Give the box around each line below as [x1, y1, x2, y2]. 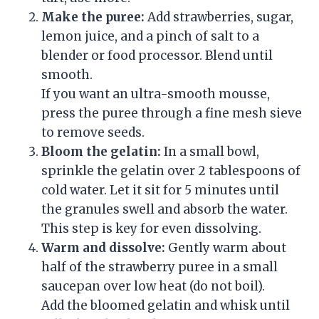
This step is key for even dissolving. [41, 220, 261, 236]
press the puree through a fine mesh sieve [41, 105, 302, 121]
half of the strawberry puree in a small [41, 258, 278, 275]
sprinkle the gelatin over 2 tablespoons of [41, 162, 300, 179]
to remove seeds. [41, 124, 145, 140]
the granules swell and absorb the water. [41, 201, 288, 217]
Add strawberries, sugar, [145, 9, 293, 25]
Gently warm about [165, 239, 286, 256]
